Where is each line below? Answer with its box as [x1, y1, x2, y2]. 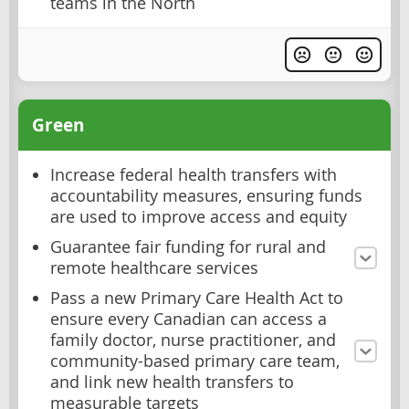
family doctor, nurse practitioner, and [50, 330, 336, 351]
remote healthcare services [50, 257, 258, 279]
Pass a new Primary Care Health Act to [50, 288, 343, 309]
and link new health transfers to [50, 372, 294, 393]
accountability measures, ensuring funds [50, 185, 362, 207]
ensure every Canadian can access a [50, 309, 327, 330]
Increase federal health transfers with [50, 164, 337, 186]
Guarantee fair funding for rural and [50, 236, 326, 258]
